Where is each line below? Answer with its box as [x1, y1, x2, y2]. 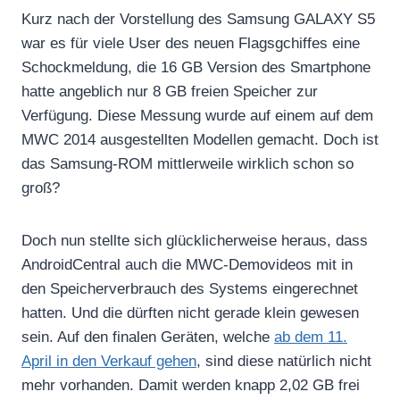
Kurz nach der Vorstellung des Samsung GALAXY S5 [21, 10, 375, 28]
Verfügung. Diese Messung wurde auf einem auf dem [21, 106, 373, 124]
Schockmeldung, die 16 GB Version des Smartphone [21, 58, 371, 76]
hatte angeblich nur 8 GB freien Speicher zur [21, 82, 318, 100]
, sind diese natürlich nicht [196, 352, 371, 370]
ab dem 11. [274, 328, 347, 346]
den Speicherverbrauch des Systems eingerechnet [21, 279, 358, 297]
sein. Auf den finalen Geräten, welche [21, 328, 274, 346]
